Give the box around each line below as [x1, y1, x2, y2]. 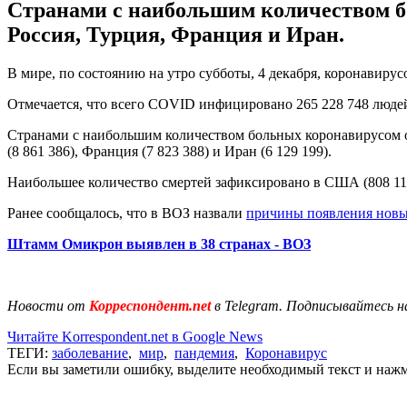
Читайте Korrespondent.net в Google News [7, 328, 263, 344]
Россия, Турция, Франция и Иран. [7, 22, 344, 46]
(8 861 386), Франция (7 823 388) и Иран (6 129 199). [7, 143, 332, 159]
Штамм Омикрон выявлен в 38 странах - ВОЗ [7, 235, 311, 252]
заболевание [52, 344, 128, 361]
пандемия [174, 344, 234, 361]
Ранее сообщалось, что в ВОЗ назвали [7, 204, 246, 221]
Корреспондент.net [85, 297, 214, 313]
